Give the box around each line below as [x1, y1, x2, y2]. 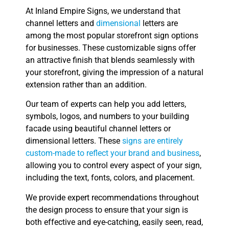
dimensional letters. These [26, 136, 122, 146]
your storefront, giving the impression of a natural [26, 67, 203, 77]
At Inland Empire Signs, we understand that [26, 6, 180, 16]
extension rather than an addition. [26, 79, 147, 89]
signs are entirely [122, 136, 183, 146]
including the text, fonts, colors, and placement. [26, 173, 195, 183]
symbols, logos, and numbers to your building [26, 111, 189, 122]
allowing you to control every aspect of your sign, [26, 161, 201, 171]
